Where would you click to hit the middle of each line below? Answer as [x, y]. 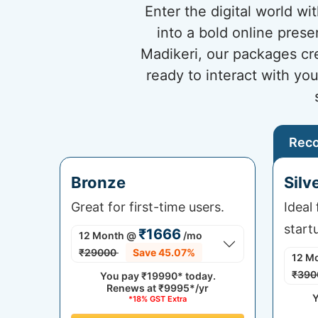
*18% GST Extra [158, 299]
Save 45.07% [164, 252]
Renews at [132, 288]
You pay [120, 276]
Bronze [98, 182]
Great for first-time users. [148, 207]
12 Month [102, 235]
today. [199, 276]
